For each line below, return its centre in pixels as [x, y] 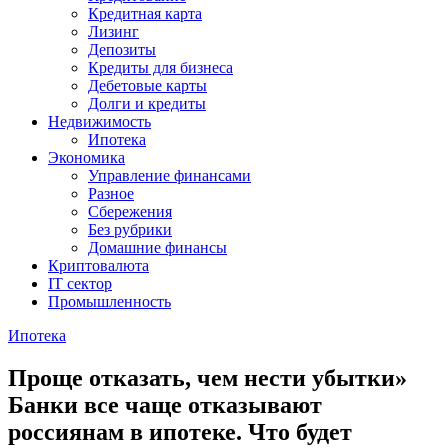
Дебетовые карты [147, 85]
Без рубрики [130, 229]
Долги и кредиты [147, 103]
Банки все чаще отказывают [165, 404]
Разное [111, 193]
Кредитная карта [145, 13]
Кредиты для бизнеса [160, 67]
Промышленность [109, 301]
